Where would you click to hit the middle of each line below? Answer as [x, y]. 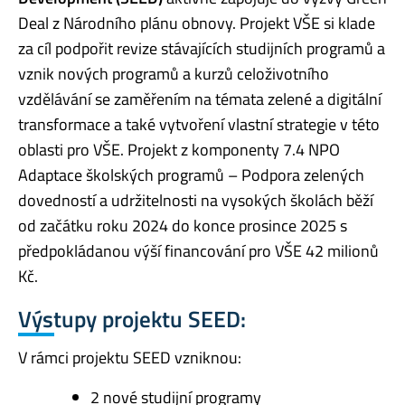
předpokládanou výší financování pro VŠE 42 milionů [198, 250]
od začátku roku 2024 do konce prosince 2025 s [183, 225]
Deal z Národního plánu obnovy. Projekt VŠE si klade [197, 23]
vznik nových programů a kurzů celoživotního [174, 73]
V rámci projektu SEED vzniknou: [130, 358]
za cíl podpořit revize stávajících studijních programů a [202, 48]
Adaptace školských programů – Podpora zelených [191, 174]
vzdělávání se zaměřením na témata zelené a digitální [200, 99]
